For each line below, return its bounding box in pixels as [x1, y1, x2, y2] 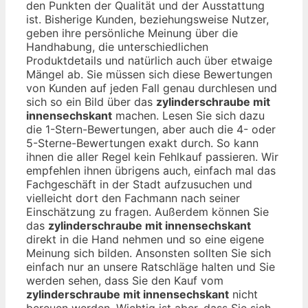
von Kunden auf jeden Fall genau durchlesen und [26, 81, 277, 96]
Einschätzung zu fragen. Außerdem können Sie [26, 205, 269, 219]
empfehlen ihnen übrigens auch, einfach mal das [26, 164, 276, 178]
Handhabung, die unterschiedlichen [26, 40, 208, 54]
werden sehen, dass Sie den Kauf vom [26, 274, 223, 288]
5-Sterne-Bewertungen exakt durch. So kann [26, 136, 258, 151]
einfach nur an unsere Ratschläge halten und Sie [26, 260, 275, 274]
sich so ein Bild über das [26, 95, 156, 109]
